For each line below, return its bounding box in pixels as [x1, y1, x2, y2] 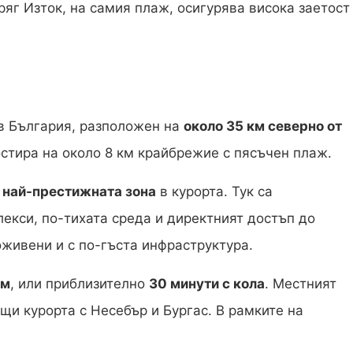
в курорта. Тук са [156, 184, 273, 200]
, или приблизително [10, 276, 149, 292]
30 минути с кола [149, 276, 265, 292]
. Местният [265, 276, 336, 292]
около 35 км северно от [184, 118, 342, 135]
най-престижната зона [2, 184, 156, 200]
